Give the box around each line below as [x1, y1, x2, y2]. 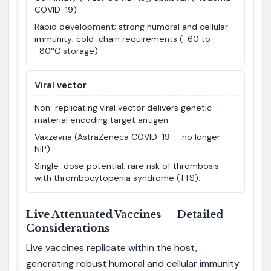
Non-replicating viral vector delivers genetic [34, 102, 212, 113]
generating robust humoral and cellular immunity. [25, 256, 241, 270]
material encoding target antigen [34, 114, 169, 125]
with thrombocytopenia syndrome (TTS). [34, 172, 201, 183]
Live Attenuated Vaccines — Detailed [25, 207, 223, 221]
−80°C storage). [34, 45, 100, 56]
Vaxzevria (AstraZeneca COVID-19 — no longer [34, 131, 221, 142]
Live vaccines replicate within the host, [25, 241, 197, 254]
